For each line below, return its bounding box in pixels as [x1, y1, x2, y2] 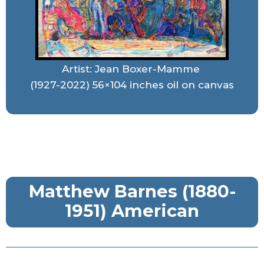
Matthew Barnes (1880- [28, 181, 236, 202]
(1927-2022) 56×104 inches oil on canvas [30, 79, 234, 91]
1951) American [65, 200, 199, 222]
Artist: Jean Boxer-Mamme [61, 63, 203, 75]
